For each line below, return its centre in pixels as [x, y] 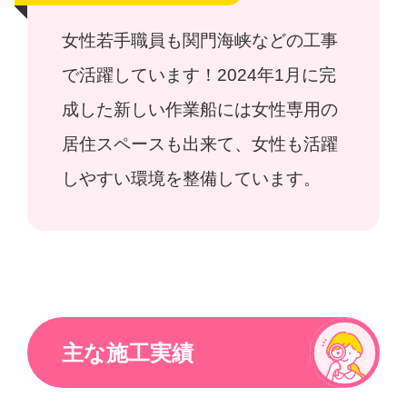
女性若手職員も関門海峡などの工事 [200, 40]
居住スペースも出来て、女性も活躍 [200, 144]
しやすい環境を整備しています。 [192, 178]
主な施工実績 [128, 352]
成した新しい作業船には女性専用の [200, 109]
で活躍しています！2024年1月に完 [199, 74]
